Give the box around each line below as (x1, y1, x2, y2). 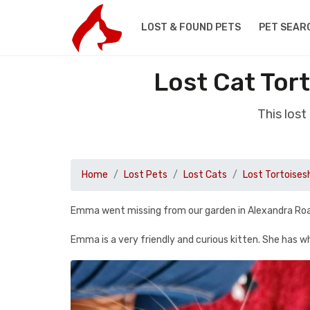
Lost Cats (183, 169, 227, 181)
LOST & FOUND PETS (140, 21, 241, 33)
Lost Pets (124, 169, 167, 181)
